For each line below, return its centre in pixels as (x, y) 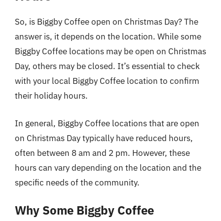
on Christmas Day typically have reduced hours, (104, 138)
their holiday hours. (51, 96)
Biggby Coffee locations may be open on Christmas (110, 51)
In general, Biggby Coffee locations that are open (107, 123)
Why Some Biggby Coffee (84, 210)
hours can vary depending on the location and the (108, 167)
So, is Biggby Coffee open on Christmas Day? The (107, 22)
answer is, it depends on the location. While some (108, 37)
